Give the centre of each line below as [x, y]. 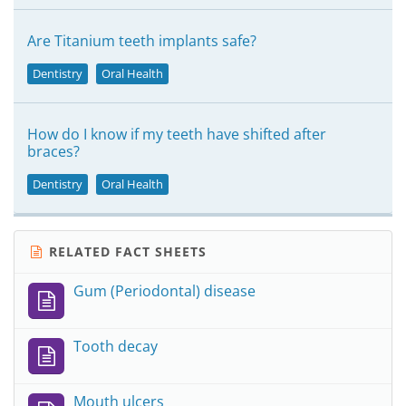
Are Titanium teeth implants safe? [142, 41]
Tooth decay [116, 346]
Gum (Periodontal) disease [164, 291]
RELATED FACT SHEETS [126, 251]
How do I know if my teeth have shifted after [177, 134]
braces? [53, 151]
